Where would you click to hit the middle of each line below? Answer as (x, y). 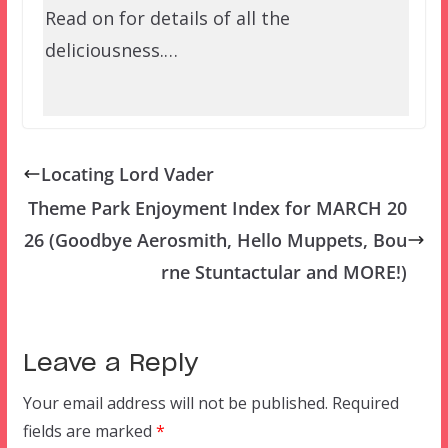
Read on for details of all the (167, 18)
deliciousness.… (111, 50)
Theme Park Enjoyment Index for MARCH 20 (218, 208)
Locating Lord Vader (127, 174)
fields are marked (89, 431)
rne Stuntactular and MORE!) (284, 272)
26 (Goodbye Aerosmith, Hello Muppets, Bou (216, 240)
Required (365, 403)
